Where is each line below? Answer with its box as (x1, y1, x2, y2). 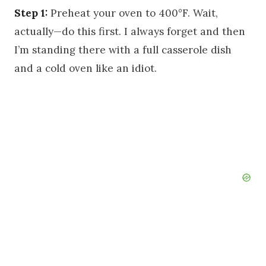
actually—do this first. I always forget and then (14, 24, 245, 38)
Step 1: (14, 6, 47, 20)
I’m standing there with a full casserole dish (14, 43, 232, 56)
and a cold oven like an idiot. (14, 61, 157, 75)
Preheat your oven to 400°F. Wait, (47, 6, 218, 20)
